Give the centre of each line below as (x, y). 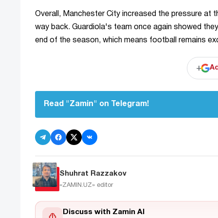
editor (105, 185)
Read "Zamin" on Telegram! (96, 104)
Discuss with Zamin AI (104, 212)
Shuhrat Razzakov (93, 173)
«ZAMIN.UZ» (78, 185)
